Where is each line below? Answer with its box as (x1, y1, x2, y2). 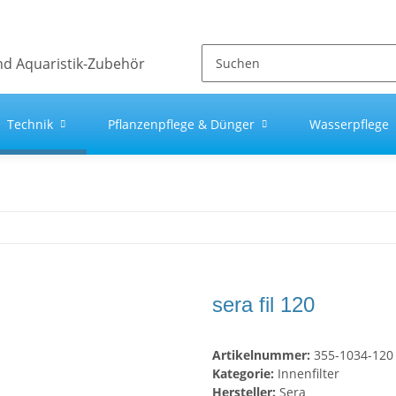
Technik (7, 116, 53, 133)
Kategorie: (212, 365, 278, 383)
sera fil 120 (212, 293, 315, 317)
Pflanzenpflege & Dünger (108, 116, 255, 133)
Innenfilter (278, 365, 339, 383)
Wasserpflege (309, 116, 389, 133)
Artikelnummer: (212, 346, 314, 364)
